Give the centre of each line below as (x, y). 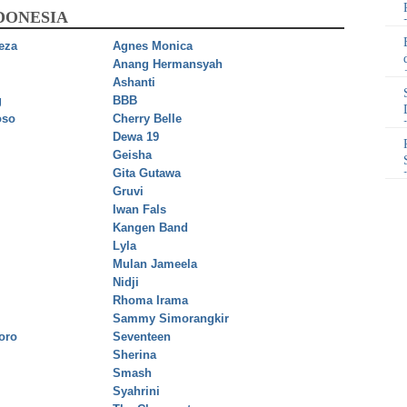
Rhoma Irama (150, 301)
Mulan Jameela (155, 264)
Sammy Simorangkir (171, 319)
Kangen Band (150, 228)
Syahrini (136, 392)
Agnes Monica (153, 46)
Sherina (134, 355)
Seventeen (142, 337)
